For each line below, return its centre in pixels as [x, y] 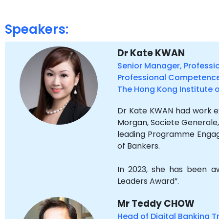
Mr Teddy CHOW [156, 204]
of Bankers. [139, 146]
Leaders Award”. [148, 181]
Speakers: [37, 29]
